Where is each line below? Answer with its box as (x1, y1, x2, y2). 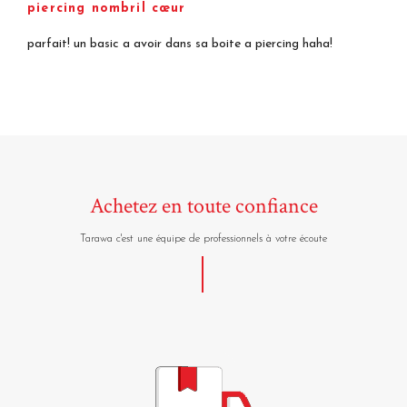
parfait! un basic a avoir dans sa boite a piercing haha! (27, 36, 333, 51)
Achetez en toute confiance (89, 191, 318, 220)
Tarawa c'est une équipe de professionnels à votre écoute (80, 233, 327, 244)
